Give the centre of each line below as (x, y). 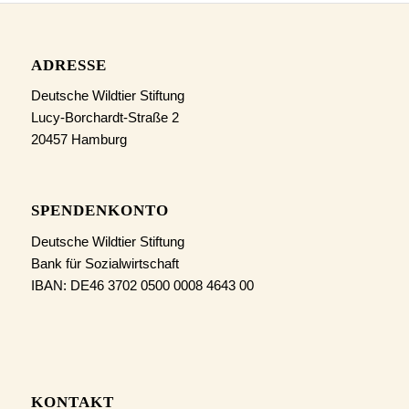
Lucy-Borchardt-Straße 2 (105, 118)
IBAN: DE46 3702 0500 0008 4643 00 (142, 285)
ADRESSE (68, 65)
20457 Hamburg (79, 140)
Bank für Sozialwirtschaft (105, 263)
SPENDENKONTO (100, 211)
